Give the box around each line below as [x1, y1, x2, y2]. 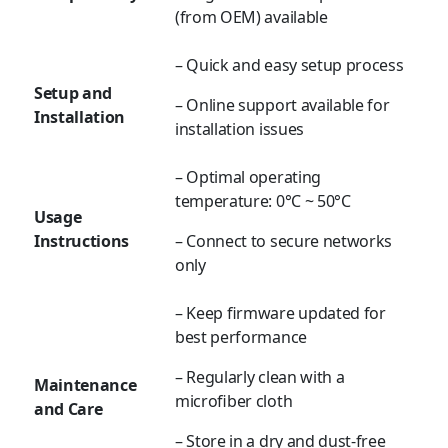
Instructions [34, 230, 130, 253]
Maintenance [34, 374, 137, 397]
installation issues [175, 118, 304, 141]
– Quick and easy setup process [175, 54, 404, 77]
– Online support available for [175, 94, 390, 117]
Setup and [34, 82, 113, 105]
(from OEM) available [175, 6, 328, 29]
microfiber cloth [175, 390, 293, 413]
